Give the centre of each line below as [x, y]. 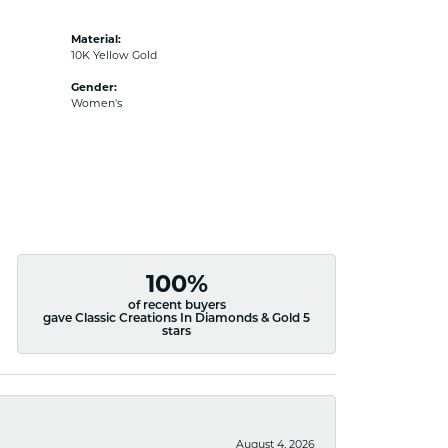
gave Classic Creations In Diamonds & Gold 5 [177, 318]
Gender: [94, 87]
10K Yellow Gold [114, 55]
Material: [96, 39]
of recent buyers [176, 305]
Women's [96, 103]
